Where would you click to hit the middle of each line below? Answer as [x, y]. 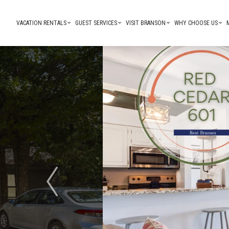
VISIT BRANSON [146, 23]
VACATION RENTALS [41, 23]
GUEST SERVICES [96, 23]
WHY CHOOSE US [196, 23]
